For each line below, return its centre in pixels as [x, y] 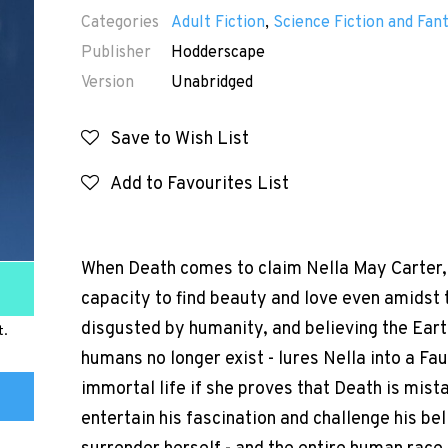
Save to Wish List [173, 139]
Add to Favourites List [193, 184]
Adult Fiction [217, 23]
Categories [119, 23]
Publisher [115, 53]
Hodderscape [217, 53]
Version [107, 83]
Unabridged [211, 83]
